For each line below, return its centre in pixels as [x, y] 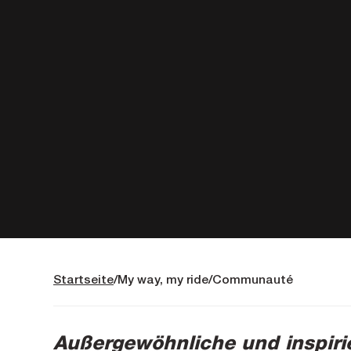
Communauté [253, 279]
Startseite [83, 279]
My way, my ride [163, 279]
